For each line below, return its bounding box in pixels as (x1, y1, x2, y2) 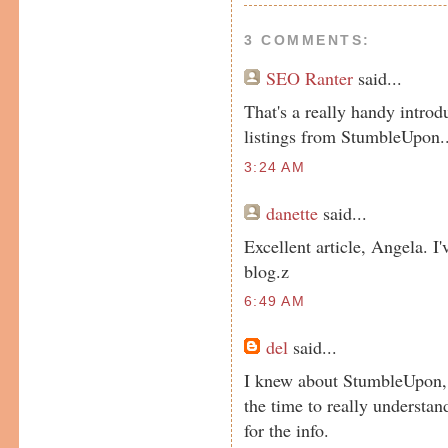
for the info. (244, 418, 330, 443)
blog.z (244, 258, 290, 283)
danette (266, 200, 319, 225)
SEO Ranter (266, 65, 354, 90)
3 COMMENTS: (244, 31, 371, 48)
